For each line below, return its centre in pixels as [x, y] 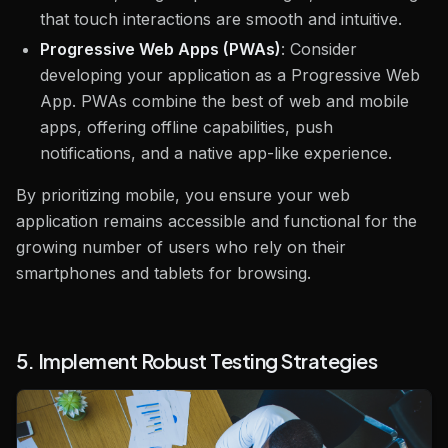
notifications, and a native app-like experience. [216, 153]
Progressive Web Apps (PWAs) [160, 49]
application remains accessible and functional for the [216, 221]
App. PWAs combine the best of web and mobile [224, 101]
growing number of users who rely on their [181, 247]
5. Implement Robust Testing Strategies [196, 360]
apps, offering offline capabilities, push [186, 127]
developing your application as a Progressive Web [230, 75]
